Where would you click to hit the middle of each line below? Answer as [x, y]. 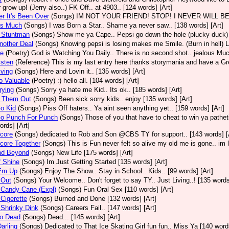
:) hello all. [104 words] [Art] [98, 81]
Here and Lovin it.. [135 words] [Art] [93, 71]
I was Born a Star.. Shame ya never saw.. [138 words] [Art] [136, 25]
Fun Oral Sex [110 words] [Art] [128, 189]
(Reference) [32, 62]
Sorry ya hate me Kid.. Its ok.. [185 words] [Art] [111, 90]
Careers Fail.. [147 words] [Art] [111, 208]
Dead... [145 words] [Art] [84, 217]
